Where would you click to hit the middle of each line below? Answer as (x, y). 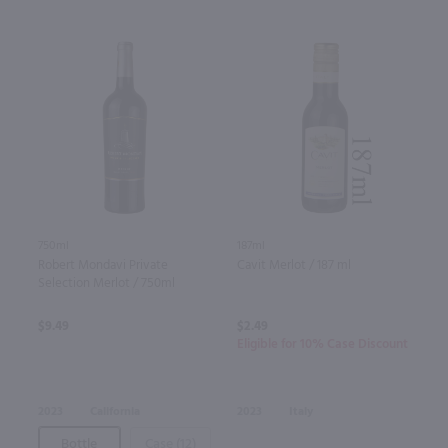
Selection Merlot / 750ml (106, 284)
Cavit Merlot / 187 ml (293, 266)
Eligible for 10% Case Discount (322, 345)
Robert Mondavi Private (102, 266)
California (114, 412)
